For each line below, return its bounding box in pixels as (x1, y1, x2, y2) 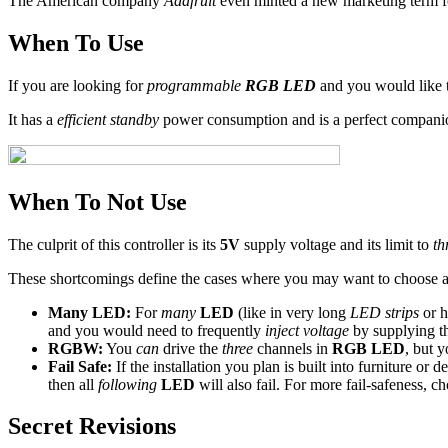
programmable (147, 76, 245, 94)
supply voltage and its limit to (240, 235, 433, 253)
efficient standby (57, 110, 159, 128)
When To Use (8, 29, 144, 56)
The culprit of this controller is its (8, 235, 220, 253)
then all (48, 375, 98, 393)
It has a (8, 110, 57, 128)
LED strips (350, 303, 419, 321)
